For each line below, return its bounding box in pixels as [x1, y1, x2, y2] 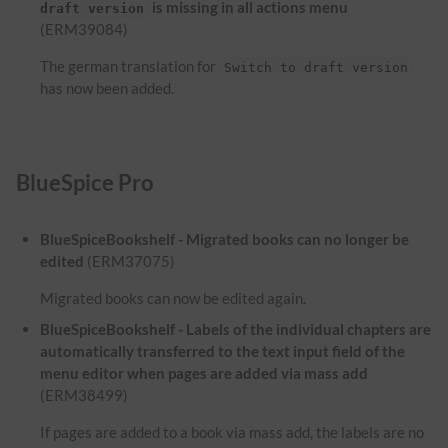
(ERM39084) [40, 20, 129, 39]
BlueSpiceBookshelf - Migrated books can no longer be [40, 230, 410, 249]
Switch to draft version [224, 60, 409, 76]
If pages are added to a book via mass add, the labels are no [40, 423, 425, 442]
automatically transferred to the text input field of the [40, 342, 406, 361]
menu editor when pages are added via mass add [40, 364, 369, 383]
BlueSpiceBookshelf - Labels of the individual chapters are [40, 320, 432, 339]
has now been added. [40, 79, 175, 98]
